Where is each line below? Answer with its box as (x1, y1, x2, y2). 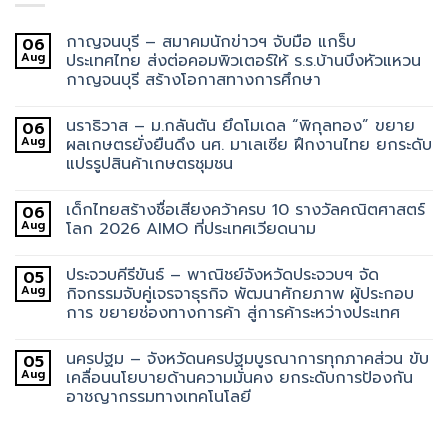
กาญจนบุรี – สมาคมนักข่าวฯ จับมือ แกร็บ (66, 29, 356, 54)
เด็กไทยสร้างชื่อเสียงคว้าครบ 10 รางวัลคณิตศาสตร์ (66, 197, 425, 222)
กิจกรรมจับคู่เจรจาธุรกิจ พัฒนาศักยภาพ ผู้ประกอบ (66, 281, 414, 306)
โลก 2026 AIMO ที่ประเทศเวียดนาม (66, 216, 316, 241)
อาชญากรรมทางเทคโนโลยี (66, 384, 251, 409)
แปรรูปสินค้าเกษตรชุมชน (66, 151, 233, 176)
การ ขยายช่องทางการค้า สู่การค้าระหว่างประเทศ (66, 300, 400, 325)
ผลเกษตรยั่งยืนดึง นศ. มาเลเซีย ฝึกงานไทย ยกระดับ (66, 132, 432, 157)
